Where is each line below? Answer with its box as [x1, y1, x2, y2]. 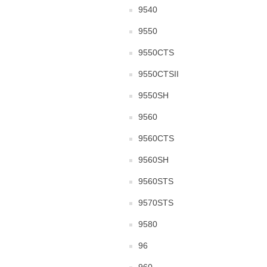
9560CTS [138, 133, 174, 143]
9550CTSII [138, 69, 179, 79]
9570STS [138, 198, 173, 207]
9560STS [138, 176, 173, 186]
